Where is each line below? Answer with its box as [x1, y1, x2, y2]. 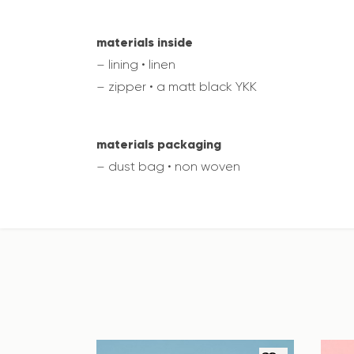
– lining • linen [96, 57, 175, 73]
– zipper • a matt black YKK [96, 79, 257, 95]
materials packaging [96, 136, 221, 153]
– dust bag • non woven [96, 159, 240, 175]
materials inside [96, 34, 193, 51]
